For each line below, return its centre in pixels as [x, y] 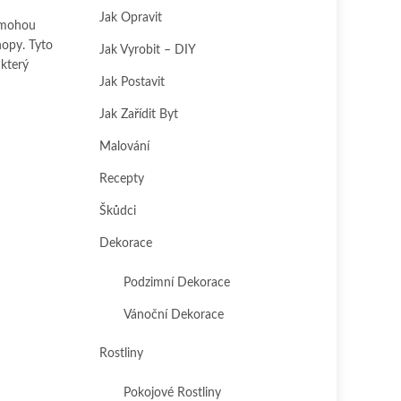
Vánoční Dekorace [174, 315]
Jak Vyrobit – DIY [148, 50]
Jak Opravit [131, 18]
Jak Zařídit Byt [139, 115]
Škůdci [118, 211]
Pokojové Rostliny [172, 393]
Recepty [122, 179]
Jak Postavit [132, 82]
